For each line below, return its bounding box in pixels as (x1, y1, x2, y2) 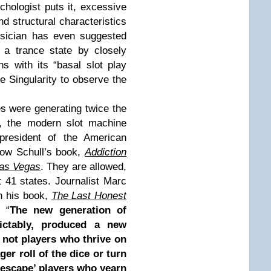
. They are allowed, (41, 161, 126, 172)
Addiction (85, 146, 126, 158)
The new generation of (10, 204, 127, 216)
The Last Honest (51, 190, 127, 201)
